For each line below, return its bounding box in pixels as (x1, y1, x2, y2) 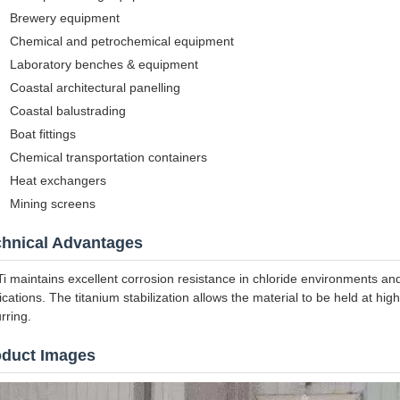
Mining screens (10, 196, 96, 211)
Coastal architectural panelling (10, 80, 180, 95)
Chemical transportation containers (10, 150, 207, 164)
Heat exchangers (10, 173, 106, 187)
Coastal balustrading (10, 104, 126, 118)
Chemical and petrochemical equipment (10, 34, 234, 48)
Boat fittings (10, 127, 76, 141)
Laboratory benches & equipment (10, 57, 198, 71)
